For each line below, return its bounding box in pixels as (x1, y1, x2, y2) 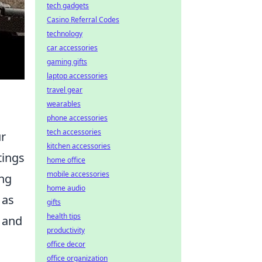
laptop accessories (47, 71, 108, 81)
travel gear (47, 85, 82, 95)
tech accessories (47, 127, 101, 137)
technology (47, 29, 82, 39)
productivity (47, 225, 85, 235)
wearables (47, 99, 81, 109)
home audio (47, 183, 85, 193)
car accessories (47, 43, 98, 53)
